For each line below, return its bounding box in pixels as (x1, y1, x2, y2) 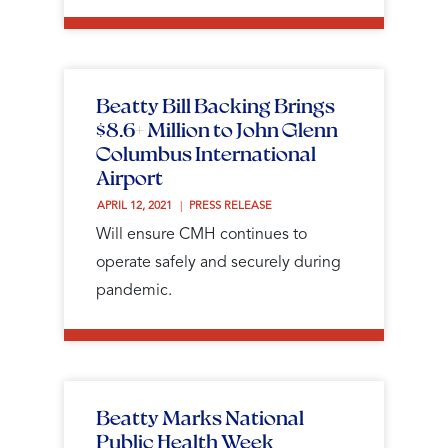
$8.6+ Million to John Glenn (96, 115, 338, 142)
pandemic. (96, 282, 172, 299)
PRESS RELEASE (188, 200, 272, 212)
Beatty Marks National (96, 403, 304, 430)
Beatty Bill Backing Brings (96, 91, 335, 118)
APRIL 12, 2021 (97, 200, 175, 212)
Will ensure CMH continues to (96, 226, 307, 243)
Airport (96, 163, 163, 190)
